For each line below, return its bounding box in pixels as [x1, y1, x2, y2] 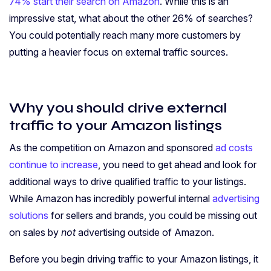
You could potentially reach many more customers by [9, 29, 241, 42]
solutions [9, 209, 48, 222]
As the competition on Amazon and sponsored [9, 142, 215, 154]
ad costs [215, 142, 253, 154]
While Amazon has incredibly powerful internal [9, 192, 212, 205]
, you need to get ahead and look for [98, 158, 256, 171]
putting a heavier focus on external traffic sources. [9, 46, 228, 59]
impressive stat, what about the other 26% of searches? [9, 12, 253, 25]
